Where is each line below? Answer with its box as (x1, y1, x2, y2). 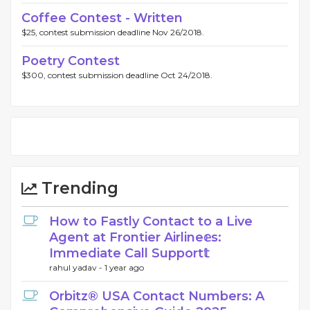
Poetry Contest (21, 53, 120, 69)
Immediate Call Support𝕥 (49, 246, 209, 262)
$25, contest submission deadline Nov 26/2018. (21, 27, 204, 38)
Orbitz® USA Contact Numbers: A (49, 289, 264, 304)
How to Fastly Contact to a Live (49, 214, 253, 230)
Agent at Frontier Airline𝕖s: (49, 230, 221, 246)
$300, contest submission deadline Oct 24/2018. (21, 70, 212, 81)
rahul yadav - (49, 262, 104, 273)
